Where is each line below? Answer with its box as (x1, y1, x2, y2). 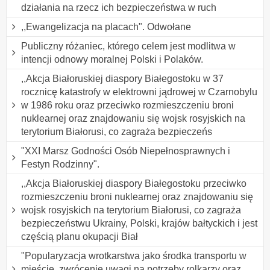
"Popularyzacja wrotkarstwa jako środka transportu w (21, 250, 246, 261)
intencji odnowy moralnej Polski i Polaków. (21, 54, 203, 64)
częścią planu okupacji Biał (21, 231, 138, 242)
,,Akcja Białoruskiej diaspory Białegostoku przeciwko (21, 178, 246, 189)
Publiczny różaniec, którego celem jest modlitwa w (21, 40, 236, 51)
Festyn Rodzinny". (21, 159, 99, 169)
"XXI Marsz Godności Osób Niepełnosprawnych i (21, 145, 230, 156)
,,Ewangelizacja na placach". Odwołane (21, 21, 191, 32)
